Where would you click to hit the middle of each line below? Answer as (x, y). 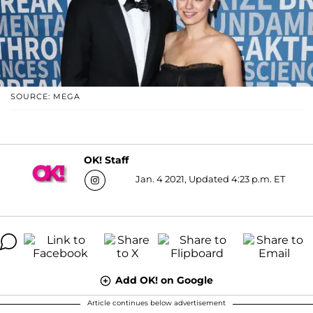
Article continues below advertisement (156, 303)
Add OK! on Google (164, 280)
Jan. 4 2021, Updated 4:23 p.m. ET (210, 179)
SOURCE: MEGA (45, 96)
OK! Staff (106, 160)
